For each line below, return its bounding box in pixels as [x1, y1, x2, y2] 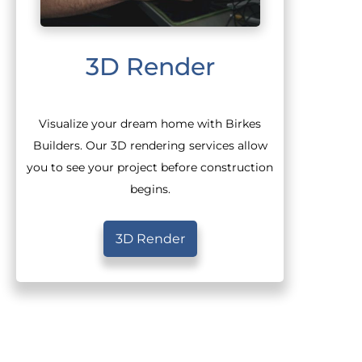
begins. [129, 183, 170, 196]
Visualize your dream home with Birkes [39, 117, 262, 131]
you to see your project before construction [27, 161, 274, 175]
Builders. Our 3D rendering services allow [32, 139, 267, 153]
